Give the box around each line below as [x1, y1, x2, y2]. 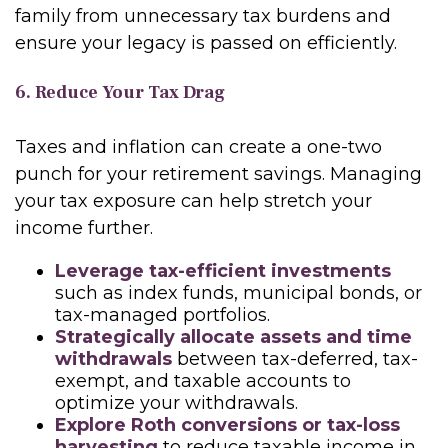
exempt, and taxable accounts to [55, 370, 351, 392]
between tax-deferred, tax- [172, 348, 418, 370]
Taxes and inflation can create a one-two [15, 136, 382, 158]
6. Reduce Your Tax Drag [15, 81, 225, 104]
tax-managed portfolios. [55, 304, 270, 326]
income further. [15, 217, 153, 239]
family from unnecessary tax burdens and [15, 5, 391, 27]
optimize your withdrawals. [55, 392, 298, 414]
